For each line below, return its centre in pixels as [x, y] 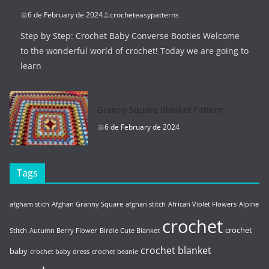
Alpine [249, 204]
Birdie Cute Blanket [130, 231]
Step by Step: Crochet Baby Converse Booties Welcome [130, 36]
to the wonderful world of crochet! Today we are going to [134, 51]
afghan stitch [146, 204]
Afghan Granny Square [87, 204]
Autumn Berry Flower [63, 231]
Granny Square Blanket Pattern [160, 110]
